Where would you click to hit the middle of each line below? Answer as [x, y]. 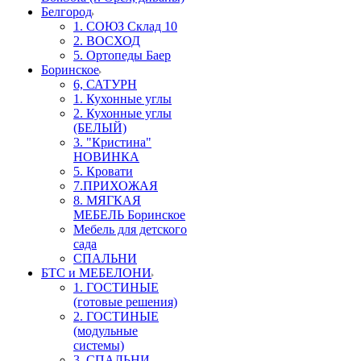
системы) [99, 345]
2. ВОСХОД [107, 41]
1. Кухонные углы [122, 99]
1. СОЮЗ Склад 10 [125, 26]
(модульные [106, 331]
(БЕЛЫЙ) [100, 128]
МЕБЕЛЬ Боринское [129, 215]
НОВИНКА [106, 157]
